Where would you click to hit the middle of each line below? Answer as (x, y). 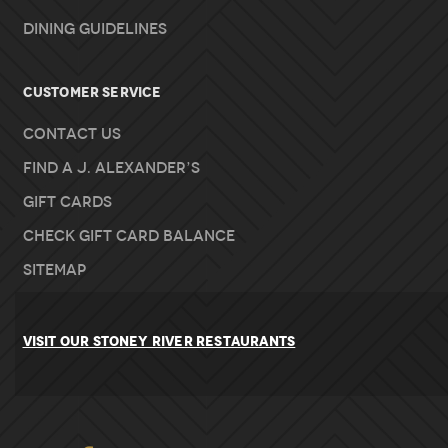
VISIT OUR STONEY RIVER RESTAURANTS (159, 341)
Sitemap (54, 270)
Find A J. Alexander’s (111, 168)
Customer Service (92, 92)
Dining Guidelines (94, 29)
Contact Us (71, 134)
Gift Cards (67, 202)
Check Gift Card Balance (128, 236)
